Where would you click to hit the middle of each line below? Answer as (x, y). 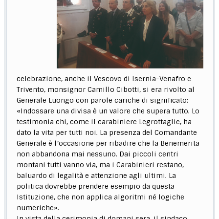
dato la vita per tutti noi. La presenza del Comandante (107, 132)
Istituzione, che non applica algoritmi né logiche (101, 197)
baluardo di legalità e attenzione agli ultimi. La (97, 175)
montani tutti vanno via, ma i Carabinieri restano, (100, 164)
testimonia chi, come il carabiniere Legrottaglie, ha (104, 121)
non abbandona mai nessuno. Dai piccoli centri (98, 154)
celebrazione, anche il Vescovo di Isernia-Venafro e (104, 78)
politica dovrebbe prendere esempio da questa (96, 186)
